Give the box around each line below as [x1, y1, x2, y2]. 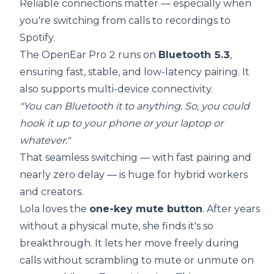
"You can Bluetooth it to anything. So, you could [20, 100, 250, 113]
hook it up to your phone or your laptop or [20, 117, 223, 130]
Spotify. [20, 32, 55, 44]
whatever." [20, 135, 70, 147]
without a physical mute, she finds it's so [20, 220, 213, 232]
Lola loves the [20, 203, 89, 215]
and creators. [20, 186, 83, 198]
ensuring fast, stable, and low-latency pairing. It [20, 66, 250, 78]
